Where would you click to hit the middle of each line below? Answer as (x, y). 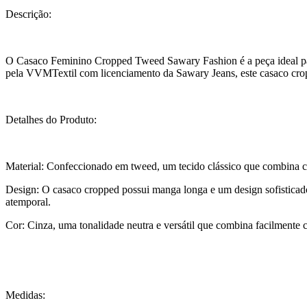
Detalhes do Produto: (51, 120)
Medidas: (25, 295)
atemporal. (28, 202)
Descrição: (28, 14)
